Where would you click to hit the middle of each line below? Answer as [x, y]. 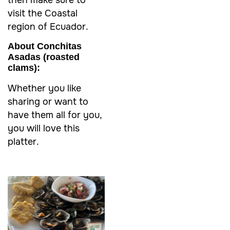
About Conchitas [45, 46]
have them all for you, [55, 115]
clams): [24, 68]
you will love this [44, 128]
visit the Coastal [43, 14]
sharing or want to [48, 101]
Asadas [25, 57]
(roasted [61, 57]
